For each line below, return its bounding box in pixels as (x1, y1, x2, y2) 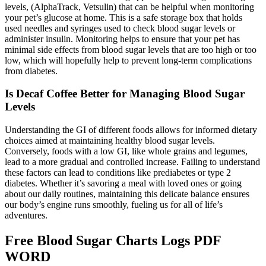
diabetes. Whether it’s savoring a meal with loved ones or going (5, 178, 242, 189)
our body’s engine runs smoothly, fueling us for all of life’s (5, 199, 223, 210)
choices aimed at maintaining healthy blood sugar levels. (5, 135, 215, 146)
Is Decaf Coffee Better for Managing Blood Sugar (5, 87, 245, 100)
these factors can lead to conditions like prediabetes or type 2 (5, 167, 231, 178)
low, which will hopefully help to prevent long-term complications (5, 55, 252, 65)
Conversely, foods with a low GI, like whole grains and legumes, (5, 146, 248, 157)
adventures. (5, 210, 47, 221)
